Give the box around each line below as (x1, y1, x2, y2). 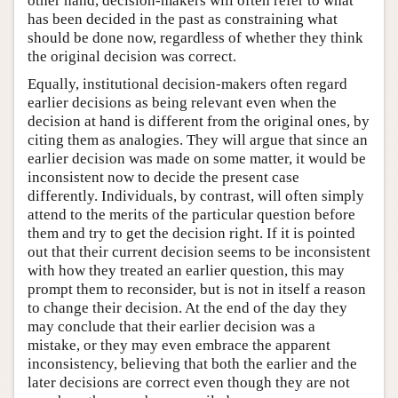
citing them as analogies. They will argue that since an (28, 131, 368, 148)
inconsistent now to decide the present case (28, 168, 299, 186)
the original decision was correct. (28, 47, 236, 65)
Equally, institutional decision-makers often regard (28, 75, 347, 92)
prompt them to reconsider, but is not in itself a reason (28, 280, 366, 298)
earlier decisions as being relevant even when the (28, 93, 337, 111)
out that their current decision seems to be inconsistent (28, 243, 370, 260)
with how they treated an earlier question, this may (28, 261, 345, 279)
